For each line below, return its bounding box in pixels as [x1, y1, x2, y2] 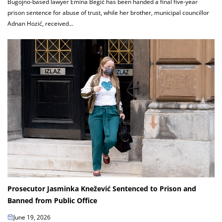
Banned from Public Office [7, 196, 97, 206]
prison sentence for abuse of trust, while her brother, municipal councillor [7, 8, 209, 17]
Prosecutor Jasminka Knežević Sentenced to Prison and [7, 184, 196, 194]
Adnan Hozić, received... [7, 19, 73, 28]
